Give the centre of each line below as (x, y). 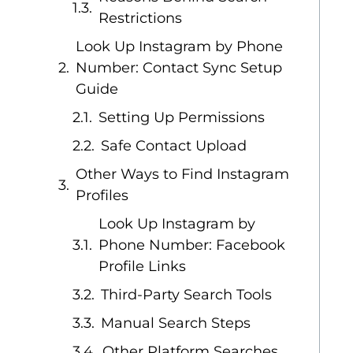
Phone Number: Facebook (192, 245)
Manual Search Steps (176, 323)
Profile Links (143, 266)
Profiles (102, 195)
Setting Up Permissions (182, 117)
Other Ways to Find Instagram (183, 174)
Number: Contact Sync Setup (179, 68)
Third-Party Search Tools (187, 295)
